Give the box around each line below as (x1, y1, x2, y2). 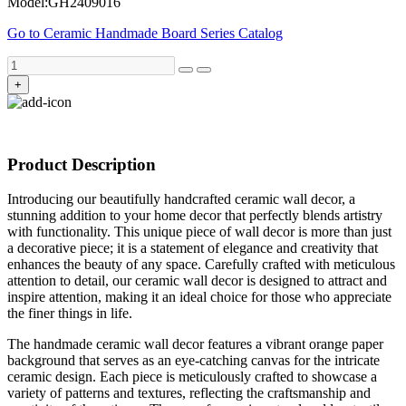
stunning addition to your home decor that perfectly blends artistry (7, 208, 382, 224)
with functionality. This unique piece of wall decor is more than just (7, 224, 391, 240)
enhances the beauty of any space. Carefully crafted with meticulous (7, 256, 395, 273)
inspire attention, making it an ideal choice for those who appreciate (7, 289, 391, 305)
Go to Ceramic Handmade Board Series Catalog (7, 24, 283, 41)
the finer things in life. (7, 305, 132, 322)
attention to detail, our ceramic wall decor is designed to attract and (7, 273, 387, 289)
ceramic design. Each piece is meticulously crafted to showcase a (7, 369, 377, 385)
